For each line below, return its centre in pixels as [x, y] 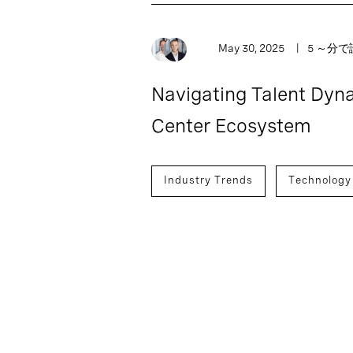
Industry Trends [208, 180]
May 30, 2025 [251, 48]
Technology [320, 180]
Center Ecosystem [231, 125]
